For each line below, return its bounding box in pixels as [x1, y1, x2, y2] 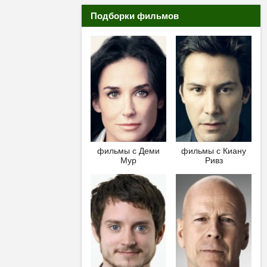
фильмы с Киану [181, 145, 247, 156]
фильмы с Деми [97, 145, 160, 156]
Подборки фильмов [91, 11, 179, 21]
